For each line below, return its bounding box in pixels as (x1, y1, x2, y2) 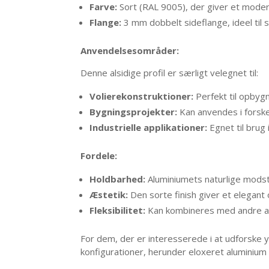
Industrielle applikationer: (89, 121, 208, 133)
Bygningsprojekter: (89, 105, 178, 118)
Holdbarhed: (89, 172, 146, 185)
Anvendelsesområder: (80, 44, 180, 56)
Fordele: (80, 149, 118, 162)
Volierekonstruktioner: (89, 89, 194, 102)
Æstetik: (89, 188, 128, 201)
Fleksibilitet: (89, 204, 146, 216)
